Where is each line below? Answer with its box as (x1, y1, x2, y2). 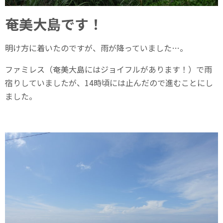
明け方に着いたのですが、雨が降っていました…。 (5, 42, 188, 54)
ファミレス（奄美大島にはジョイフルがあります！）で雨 (5, 63, 212, 76)
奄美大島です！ (5, 14, 103, 34)
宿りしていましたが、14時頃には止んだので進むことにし (5, 77, 213, 89)
